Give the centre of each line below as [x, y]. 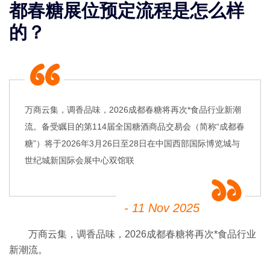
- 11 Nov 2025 [162, 208]
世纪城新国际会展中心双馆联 [80, 160]
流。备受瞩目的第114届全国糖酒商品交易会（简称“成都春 [135, 126]
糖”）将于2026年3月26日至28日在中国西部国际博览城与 [132, 143]
